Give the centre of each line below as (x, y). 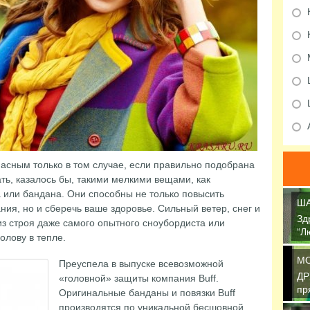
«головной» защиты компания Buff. (138, 278)
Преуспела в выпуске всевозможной (141, 264)
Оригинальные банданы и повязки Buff (147, 293)
